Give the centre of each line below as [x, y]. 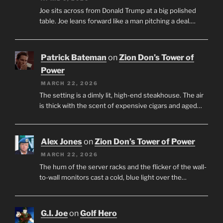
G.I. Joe [54, 214]
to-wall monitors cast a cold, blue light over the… [113, 177]
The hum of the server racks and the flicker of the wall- [123, 167]
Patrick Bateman [74, 57]
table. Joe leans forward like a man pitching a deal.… [117, 21]
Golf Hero [99, 214]
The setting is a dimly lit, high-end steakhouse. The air [121, 95]
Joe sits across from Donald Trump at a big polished [117, 11]
